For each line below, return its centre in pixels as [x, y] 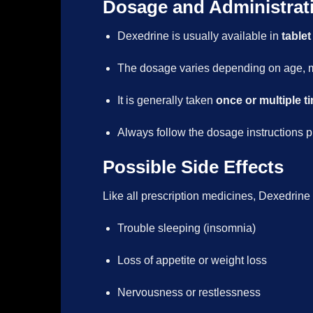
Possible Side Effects [193, 167]
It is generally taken [166, 100]
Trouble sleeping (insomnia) [186, 228]
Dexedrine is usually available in [199, 36]
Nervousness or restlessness [189, 292]
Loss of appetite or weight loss [192, 260]
